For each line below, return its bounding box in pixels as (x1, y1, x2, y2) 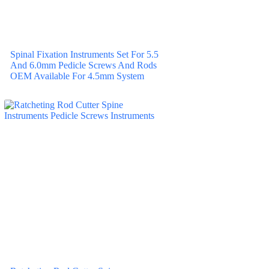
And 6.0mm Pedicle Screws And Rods (10, 59, 157, 70)
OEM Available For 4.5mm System (10, 70, 144, 81)
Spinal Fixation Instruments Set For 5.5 (10, 49, 159, 59)
